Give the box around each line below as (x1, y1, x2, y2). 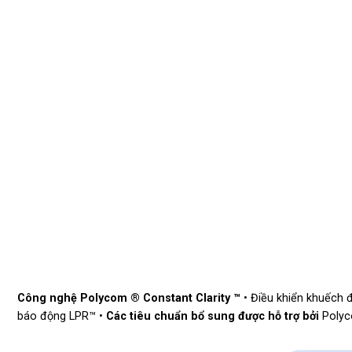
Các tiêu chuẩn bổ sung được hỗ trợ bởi (106, 310, 319, 324)
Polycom (80, 291, 130, 306)
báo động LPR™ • (17, 310, 106, 324)
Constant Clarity (143, 291, 233, 306)
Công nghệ (17, 291, 80, 306)
